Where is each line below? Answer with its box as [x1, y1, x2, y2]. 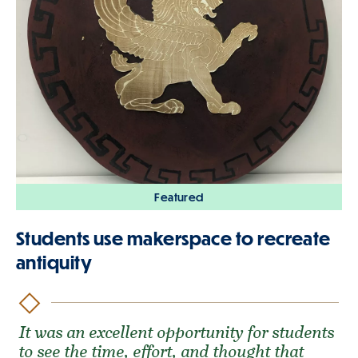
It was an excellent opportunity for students [19, 320, 336, 343]
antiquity [16, 252, 93, 274]
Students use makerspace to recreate [16, 228, 331, 250]
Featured [154, 189, 204, 204]
